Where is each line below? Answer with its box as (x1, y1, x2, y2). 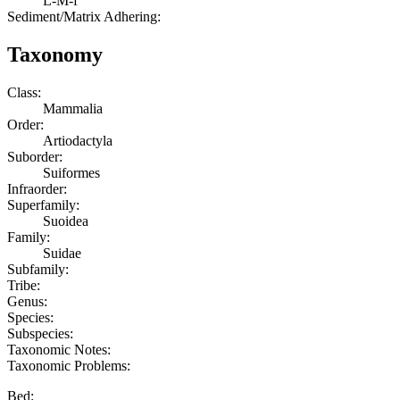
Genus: (7, 293, 47, 309)
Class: (7, 84, 41, 100)
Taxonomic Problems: (7, 357, 130, 373)
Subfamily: (7, 261, 69, 277)
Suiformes (43, 164, 100, 180)
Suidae (43, 245, 81, 261)
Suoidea (43, 212, 88, 229)
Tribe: (7, 277, 40, 293)
